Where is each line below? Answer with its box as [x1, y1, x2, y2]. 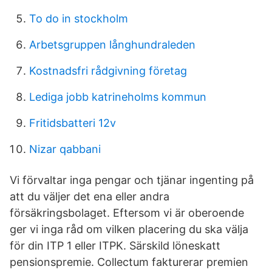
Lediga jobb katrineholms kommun [29, 90, 206, 103]
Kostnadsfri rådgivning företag [29, 64, 187, 77]
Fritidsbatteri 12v [29, 117, 116, 129]
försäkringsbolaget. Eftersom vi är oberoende [10, 206, 244, 219]
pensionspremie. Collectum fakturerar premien [10, 256, 248, 268]
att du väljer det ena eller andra [10, 190, 169, 203]
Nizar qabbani [29, 143, 101, 155]
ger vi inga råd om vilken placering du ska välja [10, 223, 248, 236]
